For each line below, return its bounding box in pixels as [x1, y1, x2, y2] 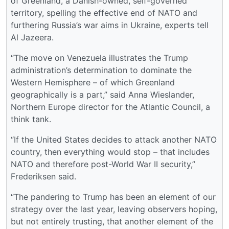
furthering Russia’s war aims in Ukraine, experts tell [11, 19, 209, 30]
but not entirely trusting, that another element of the [11, 216, 213, 226]
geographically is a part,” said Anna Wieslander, [11, 89, 194, 100]
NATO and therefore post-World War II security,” [11, 158, 195, 169]
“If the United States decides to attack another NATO [11, 134, 217, 145]
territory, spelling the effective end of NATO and [11, 7, 197, 18]
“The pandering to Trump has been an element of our [11, 191, 216, 202]
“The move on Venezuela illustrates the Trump [11, 52, 188, 63]
